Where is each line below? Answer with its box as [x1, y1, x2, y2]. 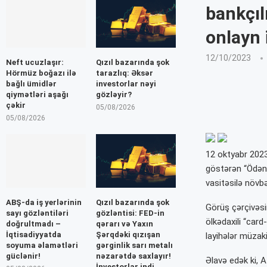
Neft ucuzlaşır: [6, 58, 64, 67]
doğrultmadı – [6, 219, 61, 228]
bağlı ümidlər [6, 79, 57, 89]
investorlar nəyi [95, 79, 156, 89]
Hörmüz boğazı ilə [6, 69, 76, 78]
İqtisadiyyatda [6, 229, 61, 239]
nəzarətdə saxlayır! [95, 251, 171, 260]
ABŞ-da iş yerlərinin [6, 197, 82, 207]
